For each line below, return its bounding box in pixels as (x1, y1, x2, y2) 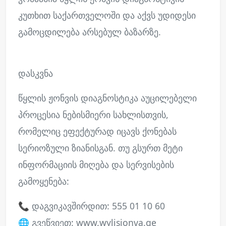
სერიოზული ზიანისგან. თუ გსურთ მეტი (18, 142, 183, 154)
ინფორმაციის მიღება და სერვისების (18, 158, 174, 171)
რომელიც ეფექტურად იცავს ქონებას (18, 125, 177, 137)
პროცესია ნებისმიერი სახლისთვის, (18, 108, 168, 121)
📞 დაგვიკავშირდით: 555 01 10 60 (18, 200, 165, 212)
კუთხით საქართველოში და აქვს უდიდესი (18, 9, 196, 21)
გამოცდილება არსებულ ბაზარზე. (18, 26, 161, 38)
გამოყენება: (18, 175, 69, 187)
